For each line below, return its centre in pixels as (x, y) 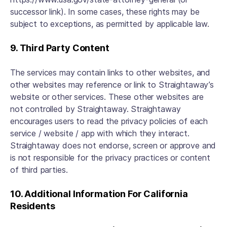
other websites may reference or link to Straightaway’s (112, 85)
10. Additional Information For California (99, 194)
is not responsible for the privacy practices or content (110, 158)
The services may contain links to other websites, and (110, 72)
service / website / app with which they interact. (100, 133)
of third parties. (40, 170)
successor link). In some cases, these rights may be (105, 12)
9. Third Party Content (61, 48)
